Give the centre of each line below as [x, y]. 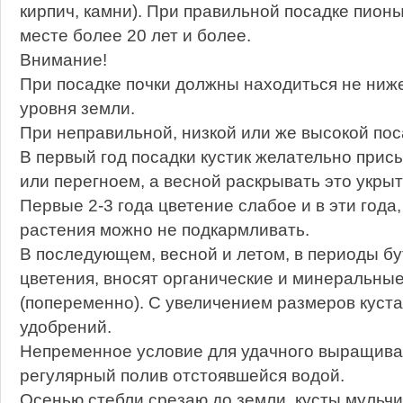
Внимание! [63, 59]
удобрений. [65, 327]
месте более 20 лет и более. [135, 35]
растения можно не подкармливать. [164, 229]
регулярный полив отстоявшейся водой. [182, 375]
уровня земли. [77, 108]
